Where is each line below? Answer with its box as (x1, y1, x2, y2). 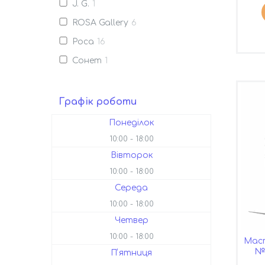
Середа (115, 183, 148, 192)
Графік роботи (59, 96, 137, 107)
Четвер (114, 215, 148, 225)
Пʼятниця (111, 248, 152, 257)
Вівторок (110, 150, 153, 160)
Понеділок (109, 118, 154, 127)
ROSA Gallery (72, 18, 128, 27)
